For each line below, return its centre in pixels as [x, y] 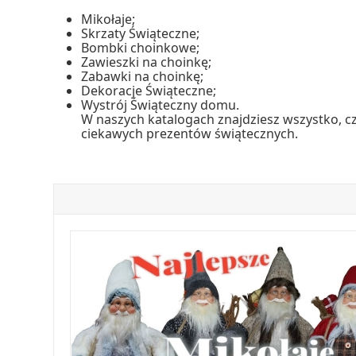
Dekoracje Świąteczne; [149, 91]
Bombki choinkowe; [141, 48]
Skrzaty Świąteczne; [141, 34]
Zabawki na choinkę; [143, 77]
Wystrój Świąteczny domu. [161, 105]
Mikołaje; [108, 19]
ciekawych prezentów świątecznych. [190, 134]
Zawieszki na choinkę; [147, 62]
